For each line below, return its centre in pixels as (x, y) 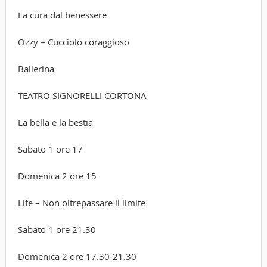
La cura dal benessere (62, 15)
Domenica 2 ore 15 (57, 176)
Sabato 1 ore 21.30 (57, 229)
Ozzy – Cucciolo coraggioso (73, 41)
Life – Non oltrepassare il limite (81, 202)
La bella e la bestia (55, 122)
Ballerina (36, 68)
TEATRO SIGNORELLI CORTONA (82, 95)
